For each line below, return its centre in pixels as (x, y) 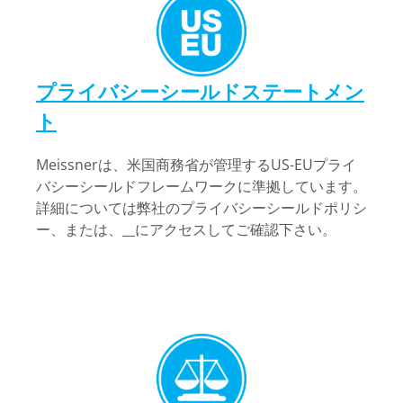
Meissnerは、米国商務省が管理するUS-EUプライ (196, 165)
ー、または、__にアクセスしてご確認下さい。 (186, 229)
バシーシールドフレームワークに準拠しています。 (201, 186)
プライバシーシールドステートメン (200, 91)
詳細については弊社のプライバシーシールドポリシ (201, 208)
